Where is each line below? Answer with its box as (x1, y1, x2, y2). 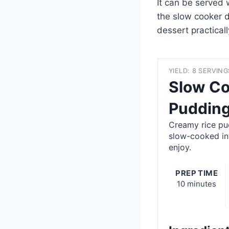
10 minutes (177, 179, 217, 189)
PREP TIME (175, 169, 218, 178)
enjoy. (169, 142, 191, 153)
